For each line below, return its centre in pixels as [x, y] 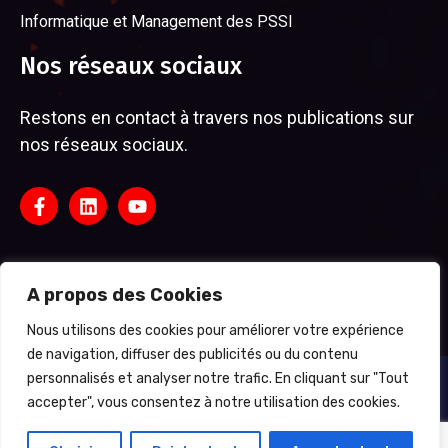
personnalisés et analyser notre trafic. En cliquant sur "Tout [218, 378]
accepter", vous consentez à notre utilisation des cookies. [213, 402]
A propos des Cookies [125, 295]
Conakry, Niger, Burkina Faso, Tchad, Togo [153, 416]
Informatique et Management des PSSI [156, 22]
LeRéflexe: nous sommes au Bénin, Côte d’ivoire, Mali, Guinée [224, 392]
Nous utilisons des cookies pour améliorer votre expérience [215, 330]
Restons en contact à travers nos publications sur [217, 118]
